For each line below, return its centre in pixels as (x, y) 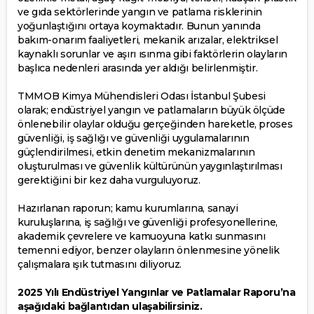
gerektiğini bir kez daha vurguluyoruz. (109, 180)
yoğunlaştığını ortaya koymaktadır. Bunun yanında (139, 26)
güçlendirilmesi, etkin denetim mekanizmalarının (136, 152)
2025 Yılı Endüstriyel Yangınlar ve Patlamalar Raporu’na (157, 292)
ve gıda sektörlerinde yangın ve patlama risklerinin (140, 12)
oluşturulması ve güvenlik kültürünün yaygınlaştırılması (150, 166)
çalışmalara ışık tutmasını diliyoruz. (100, 264)
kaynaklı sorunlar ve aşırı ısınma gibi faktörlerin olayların (152, 54)
